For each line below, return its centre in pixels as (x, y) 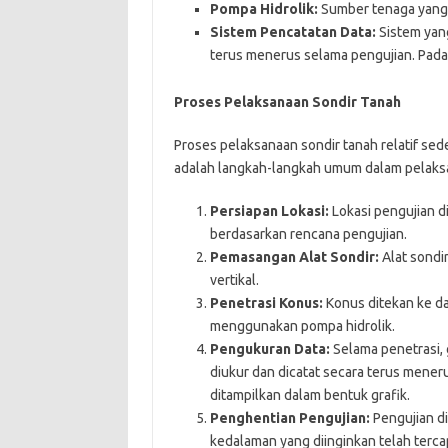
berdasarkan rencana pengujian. (308, 233)
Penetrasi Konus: (266, 302)
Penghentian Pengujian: (289, 417)
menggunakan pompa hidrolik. (302, 325)
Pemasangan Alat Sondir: (294, 256)
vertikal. (234, 279)
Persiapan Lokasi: (269, 210)
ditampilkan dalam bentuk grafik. (309, 394)
